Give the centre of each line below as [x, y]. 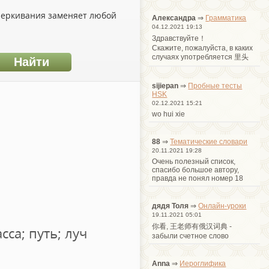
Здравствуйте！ [179, 38]
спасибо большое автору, [196, 170]
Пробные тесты [215, 86]
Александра [174, 18]
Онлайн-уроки [222, 206]
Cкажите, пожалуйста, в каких [203, 48]
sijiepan [165, 86]
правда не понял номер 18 [198, 178]
